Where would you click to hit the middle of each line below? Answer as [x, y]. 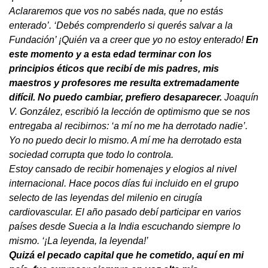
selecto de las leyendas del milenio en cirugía [106, 197]
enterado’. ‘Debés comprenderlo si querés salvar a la [121, 25]
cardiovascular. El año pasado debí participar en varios [125, 212]
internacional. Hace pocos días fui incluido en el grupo [124, 183]
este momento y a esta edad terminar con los [110, 54]
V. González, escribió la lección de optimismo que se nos [130, 111]
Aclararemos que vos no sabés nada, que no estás [116, 11]
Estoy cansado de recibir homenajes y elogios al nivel [123, 169]
